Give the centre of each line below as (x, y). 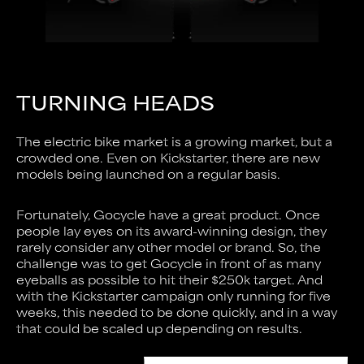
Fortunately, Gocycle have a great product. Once (168, 214)
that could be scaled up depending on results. (159, 328)
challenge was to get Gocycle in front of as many (169, 263)
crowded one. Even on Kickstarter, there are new (168, 158)
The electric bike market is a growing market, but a (174, 141)
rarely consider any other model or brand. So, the (169, 247)
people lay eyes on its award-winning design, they (171, 231)
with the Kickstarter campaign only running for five (173, 296)
